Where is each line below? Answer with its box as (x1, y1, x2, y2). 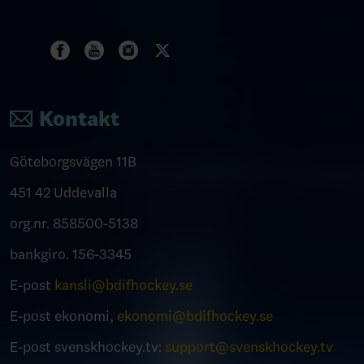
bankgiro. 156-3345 (10, 245, 132, 263)
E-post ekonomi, (10, 307, 117, 325)
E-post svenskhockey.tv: (10, 338, 165, 356)
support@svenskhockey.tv (165, 338, 333, 356)
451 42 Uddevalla (10, 184, 117, 201)
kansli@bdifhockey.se (54, 276, 193, 294)
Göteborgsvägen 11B (10, 153, 136, 171)
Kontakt (39, 106, 119, 132)
